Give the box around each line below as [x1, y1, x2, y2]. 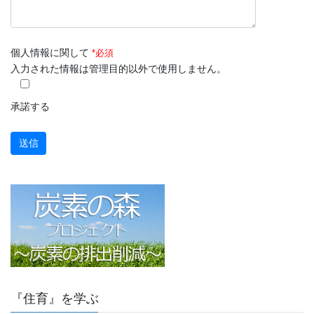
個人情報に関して [11, 46, 92, 58]
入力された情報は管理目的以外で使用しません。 [11, 62, 226, 74]
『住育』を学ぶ [11, 291, 99, 306]
